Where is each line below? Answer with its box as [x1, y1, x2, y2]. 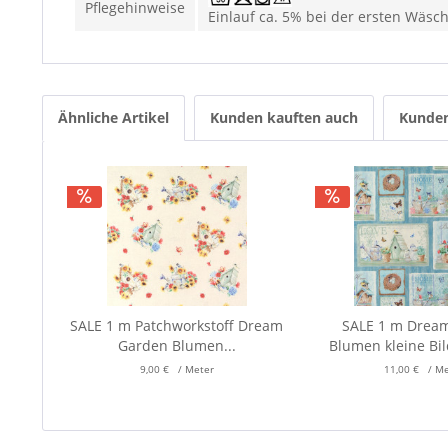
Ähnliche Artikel [58, 108, 169, 127]
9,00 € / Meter [139, 362, 214, 376]
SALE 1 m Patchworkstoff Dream [70, 316, 284, 335]
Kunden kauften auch [210, 108, 358, 127]
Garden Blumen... [117, 336, 236, 355]
